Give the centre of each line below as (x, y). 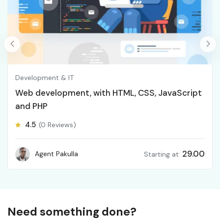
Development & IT (44, 78)
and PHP (31, 106)
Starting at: (162, 154)
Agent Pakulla (56, 154)
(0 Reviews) (57, 125)
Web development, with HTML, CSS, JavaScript (109, 93)
